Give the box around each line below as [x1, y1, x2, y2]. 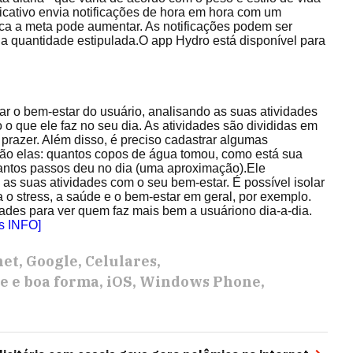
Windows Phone [139, 273, 261, 291]
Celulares [85, 252, 157, 270]
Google [26, 252, 78, 270]
